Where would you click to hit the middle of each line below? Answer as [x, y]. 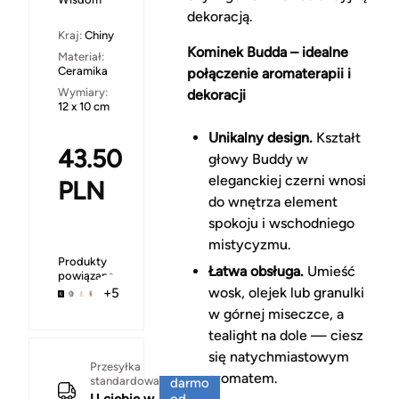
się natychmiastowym [278, 357]
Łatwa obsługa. [256, 272]
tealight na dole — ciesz [285, 336]
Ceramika [83, 71]
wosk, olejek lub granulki [286, 293]
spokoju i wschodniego [281, 224]
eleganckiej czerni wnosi [287, 181]
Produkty [82, 262]
